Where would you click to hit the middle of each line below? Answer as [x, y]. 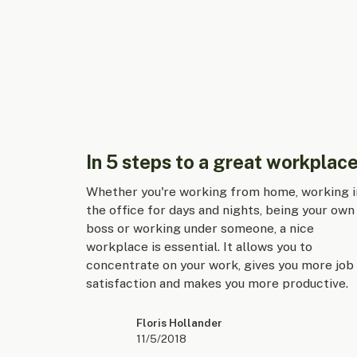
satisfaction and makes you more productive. [217, 284]
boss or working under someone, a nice [200, 229]
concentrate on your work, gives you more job [220, 265]
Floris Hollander [179, 322]
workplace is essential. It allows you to [199, 247]
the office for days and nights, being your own [220, 210]
